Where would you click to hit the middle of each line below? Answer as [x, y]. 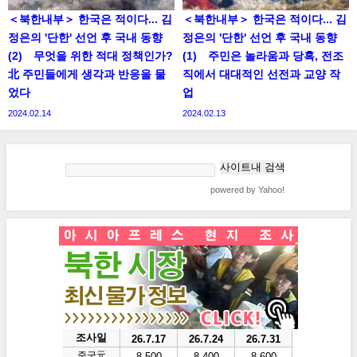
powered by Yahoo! [247, 190]
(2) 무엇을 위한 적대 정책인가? [90, 56]
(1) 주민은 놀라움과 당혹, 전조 [263, 56]
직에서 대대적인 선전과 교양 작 [261, 75]
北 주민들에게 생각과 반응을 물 [87, 75]
